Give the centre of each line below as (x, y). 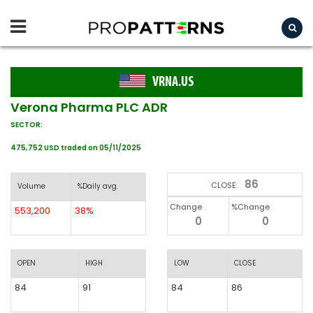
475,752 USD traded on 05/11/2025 (76, 148)
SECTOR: (27, 125)
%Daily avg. (98, 186)
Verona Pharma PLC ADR (89, 107)
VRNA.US (173, 82)
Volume (31, 186)
